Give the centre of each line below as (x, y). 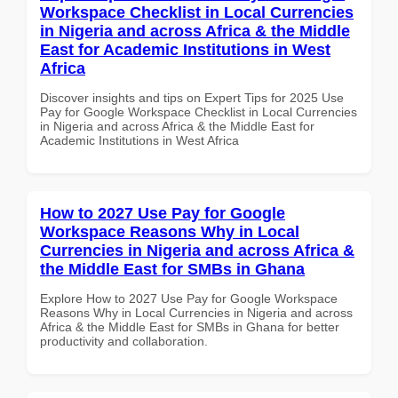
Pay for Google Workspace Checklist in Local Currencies (199, 111)
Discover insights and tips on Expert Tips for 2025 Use (192, 97)
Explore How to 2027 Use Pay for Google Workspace (189, 298)
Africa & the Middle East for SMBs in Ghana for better (190, 326)
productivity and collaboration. (124, 341)
